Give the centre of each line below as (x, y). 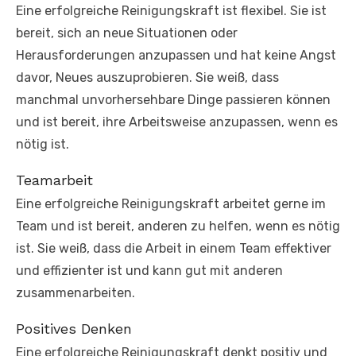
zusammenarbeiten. (75, 292)
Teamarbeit (54, 180)
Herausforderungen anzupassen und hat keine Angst (176, 55)
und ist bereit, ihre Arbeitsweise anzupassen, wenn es (177, 122)
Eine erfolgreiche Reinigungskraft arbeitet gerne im (171, 203)
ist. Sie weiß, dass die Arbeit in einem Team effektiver (174, 248)
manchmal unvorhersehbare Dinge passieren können (173, 99)
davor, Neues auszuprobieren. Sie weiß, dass (147, 77)
